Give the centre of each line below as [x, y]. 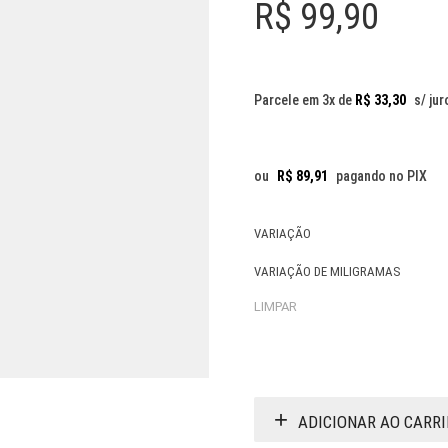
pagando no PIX [381, 176]
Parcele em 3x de [304, 100]
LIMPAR [275, 306]
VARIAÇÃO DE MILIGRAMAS [327, 271]
